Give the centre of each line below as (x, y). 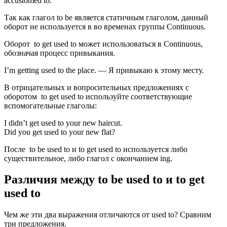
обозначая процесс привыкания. (60, 53)
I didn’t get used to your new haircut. (63, 123)
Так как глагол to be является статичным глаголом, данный (106, 17)
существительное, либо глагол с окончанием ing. (88, 158)
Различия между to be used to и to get (104, 180)
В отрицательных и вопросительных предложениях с (97, 87)
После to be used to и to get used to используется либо (96, 149)
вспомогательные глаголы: (50, 105)
